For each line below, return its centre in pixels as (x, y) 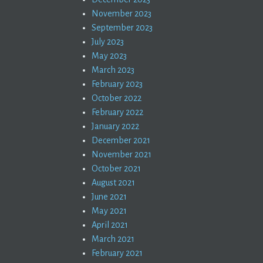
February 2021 (117, 253)
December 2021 (121, 140)
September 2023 (122, 28)
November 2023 (122, 14)
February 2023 (117, 84)
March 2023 (113, 70)
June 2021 (109, 197)
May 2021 (109, 211)
